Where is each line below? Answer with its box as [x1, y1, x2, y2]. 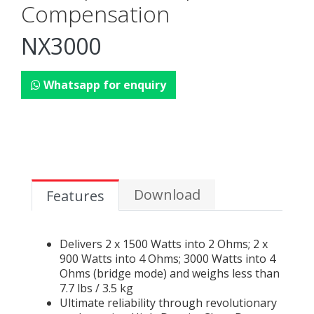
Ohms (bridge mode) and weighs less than [60, 266, 280, 281]
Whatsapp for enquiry [43, 77, 166, 93]
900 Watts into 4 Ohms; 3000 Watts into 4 [60, 251, 275, 266]
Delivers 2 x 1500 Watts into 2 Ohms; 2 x [60, 236, 268, 252]
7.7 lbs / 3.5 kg [60, 280, 133, 296]
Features [46, 186, 104, 205]
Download [134, 185, 200, 204]
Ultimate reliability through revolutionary [60, 295, 277, 310]
